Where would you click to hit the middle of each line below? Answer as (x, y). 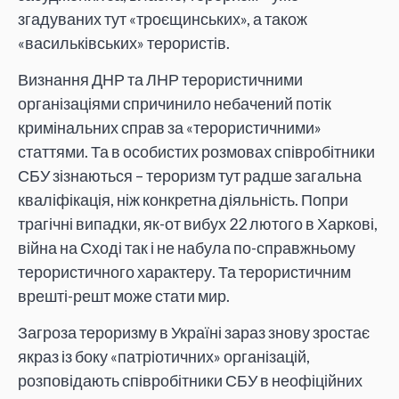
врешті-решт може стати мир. (124, 295)
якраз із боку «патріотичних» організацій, (164, 357)
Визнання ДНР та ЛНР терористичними (160, 79)
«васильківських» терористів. (124, 42)
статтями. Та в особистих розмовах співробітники (196, 151)
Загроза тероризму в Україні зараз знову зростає (194, 333)
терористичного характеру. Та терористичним (184, 271)
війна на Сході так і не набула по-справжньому (187, 247)
